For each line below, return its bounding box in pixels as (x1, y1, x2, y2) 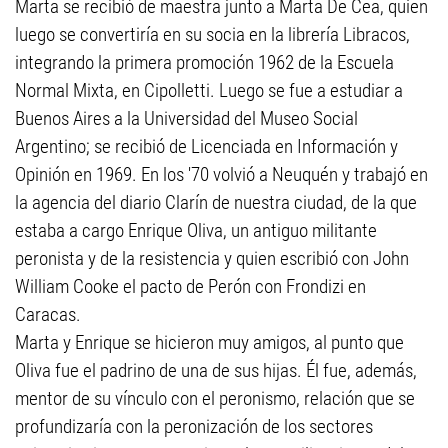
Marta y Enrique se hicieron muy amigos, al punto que (15, 331, 404, 354)
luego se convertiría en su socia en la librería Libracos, (15, 23, 410, 46)
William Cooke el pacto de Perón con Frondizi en (15, 275, 366, 298)
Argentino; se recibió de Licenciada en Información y (15, 135, 398, 158)
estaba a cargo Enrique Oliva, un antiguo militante (15, 219, 377, 242)
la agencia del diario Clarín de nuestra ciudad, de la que (15, 191, 417, 214)
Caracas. (15, 303, 81, 326)
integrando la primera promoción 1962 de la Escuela (15, 51, 394, 74)
